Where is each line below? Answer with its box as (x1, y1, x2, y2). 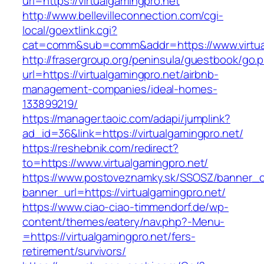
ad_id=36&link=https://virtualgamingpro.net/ (22, 126, 243, 141)
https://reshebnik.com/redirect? (22, 140, 179, 156)
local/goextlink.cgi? (22, 22, 117, 38)
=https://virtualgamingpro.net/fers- (22, 229, 196, 245)
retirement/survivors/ (22, 243, 126, 259)
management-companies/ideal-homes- (22, 81, 217, 97)
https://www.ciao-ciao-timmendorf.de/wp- (22, 199, 229, 215)
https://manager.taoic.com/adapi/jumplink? (22, 111, 230, 127)
